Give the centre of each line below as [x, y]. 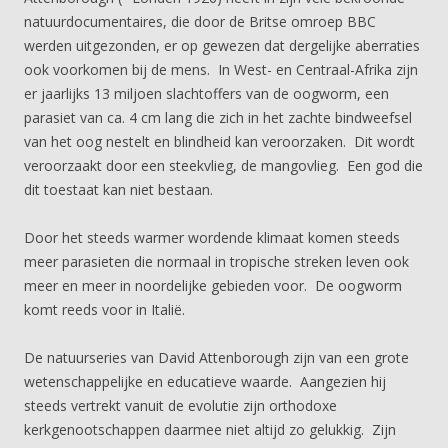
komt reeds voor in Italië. [104, 309]
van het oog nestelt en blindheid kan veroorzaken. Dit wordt [219, 141]
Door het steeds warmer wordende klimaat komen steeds [212, 237]
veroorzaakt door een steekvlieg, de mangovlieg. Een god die [223, 165]
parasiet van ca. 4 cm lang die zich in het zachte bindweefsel [218, 117]
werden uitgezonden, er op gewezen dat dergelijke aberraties [222, 45]
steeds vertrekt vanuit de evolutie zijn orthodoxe [180, 405]
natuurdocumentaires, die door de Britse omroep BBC [200, 21]
